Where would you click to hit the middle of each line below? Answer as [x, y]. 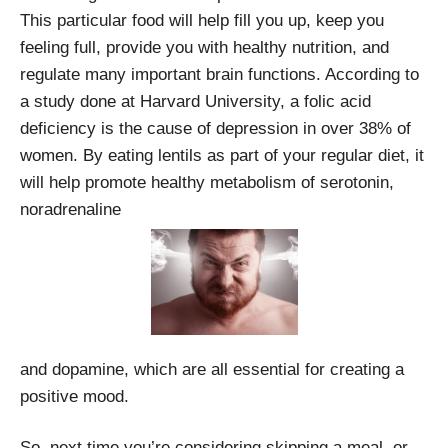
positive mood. [74, 396]
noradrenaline [70, 209]
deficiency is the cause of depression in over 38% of [215, 128]
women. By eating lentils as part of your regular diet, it [222, 155]
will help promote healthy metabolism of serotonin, [207, 182]
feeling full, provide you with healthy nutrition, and [204, 47]
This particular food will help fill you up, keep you [202, 20]
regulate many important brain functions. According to [219, 74]
